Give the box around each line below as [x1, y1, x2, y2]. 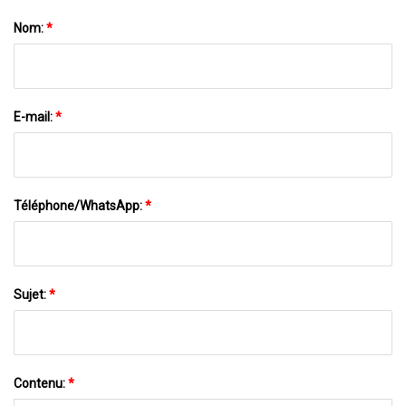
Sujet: [14, 286, 49, 302]
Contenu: [14, 375, 68, 391]
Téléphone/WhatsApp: [14, 198, 145, 213]
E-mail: [14, 109, 55, 124]
